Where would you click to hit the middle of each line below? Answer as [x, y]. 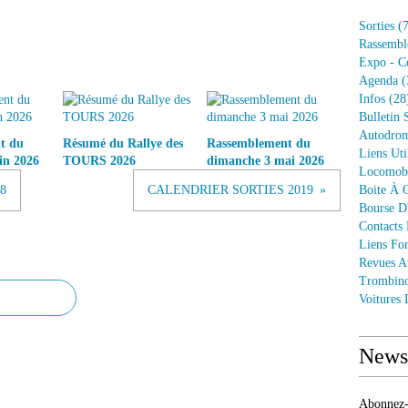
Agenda [378, 81]
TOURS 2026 [99, 161]
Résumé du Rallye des [123, 143]
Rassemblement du [258, 143]
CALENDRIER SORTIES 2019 [230, 190]
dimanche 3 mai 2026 [265, 161]
